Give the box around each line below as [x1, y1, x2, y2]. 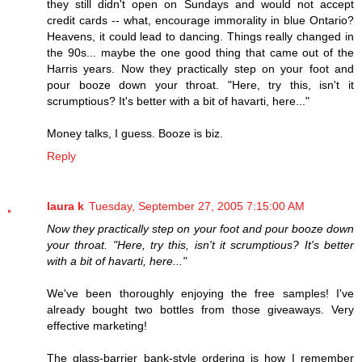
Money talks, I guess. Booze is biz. [47, 126, 223, 140]
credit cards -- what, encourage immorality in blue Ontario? [47, 13, 354, 27]
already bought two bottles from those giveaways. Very [47, 302, 354, 316]
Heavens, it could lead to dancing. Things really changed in [47, 29, 354, 43]
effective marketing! [47, 318, 147, 332]
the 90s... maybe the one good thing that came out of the [47, 45, 354, 59]
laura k [47, 199, 84, 213]
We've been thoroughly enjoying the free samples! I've [47, 286, 354, 300]
